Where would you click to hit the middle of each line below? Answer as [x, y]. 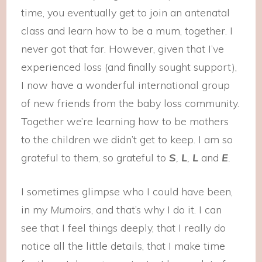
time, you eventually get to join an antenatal [126, 13]
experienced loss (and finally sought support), [129, 67]
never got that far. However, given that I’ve [123, 49]
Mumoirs [71, 210]
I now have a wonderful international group [126, 85]
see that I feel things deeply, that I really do [124, 228]
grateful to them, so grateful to [95, 158]
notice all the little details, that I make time [123, 246]
